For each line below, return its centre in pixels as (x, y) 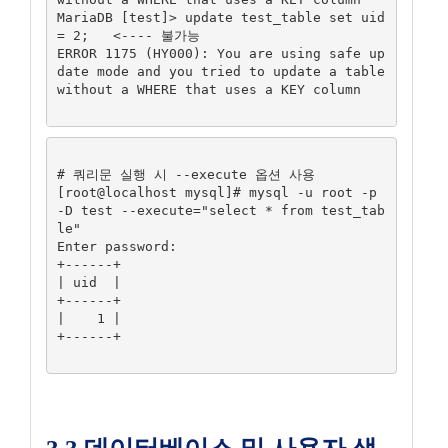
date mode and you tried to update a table (220, 71)
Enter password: (116, 246)
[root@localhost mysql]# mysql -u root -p (216, 192)
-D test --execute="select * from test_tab (220, 210)
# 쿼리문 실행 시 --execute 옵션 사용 (185, 174)
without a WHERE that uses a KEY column (208, 89)
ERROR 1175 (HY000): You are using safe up (220, 53)
